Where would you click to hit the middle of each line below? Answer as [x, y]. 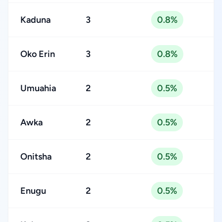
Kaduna [35, 20]
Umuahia [38, 88]
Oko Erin [38, 54]
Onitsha [36, 157]
